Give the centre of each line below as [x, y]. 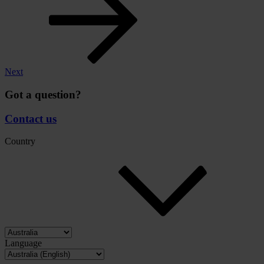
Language [23, 243]
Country [20, 141]
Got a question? [43, 94]
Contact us [31, 118]
